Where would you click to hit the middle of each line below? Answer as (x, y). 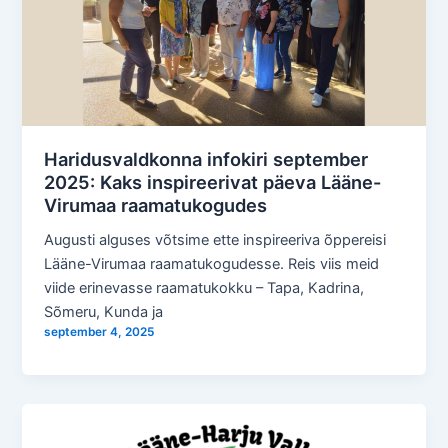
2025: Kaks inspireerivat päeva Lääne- (213, 182)
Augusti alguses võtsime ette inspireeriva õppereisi (215, 240)
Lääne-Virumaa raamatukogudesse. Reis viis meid (212, 264)
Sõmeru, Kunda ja (104, 312)
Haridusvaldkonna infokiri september (206, 159)
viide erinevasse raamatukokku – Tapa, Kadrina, (204, 288)
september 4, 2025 (99, 332)
